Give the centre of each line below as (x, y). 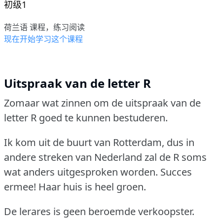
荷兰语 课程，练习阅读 (44, 27)
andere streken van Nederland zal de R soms (105, 157)
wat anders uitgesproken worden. (81, 172)
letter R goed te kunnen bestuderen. (86, 118)
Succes (176, 172)
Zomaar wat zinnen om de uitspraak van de (102, 103)
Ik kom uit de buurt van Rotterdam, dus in (99, 143)
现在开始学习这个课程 (43, 39)
